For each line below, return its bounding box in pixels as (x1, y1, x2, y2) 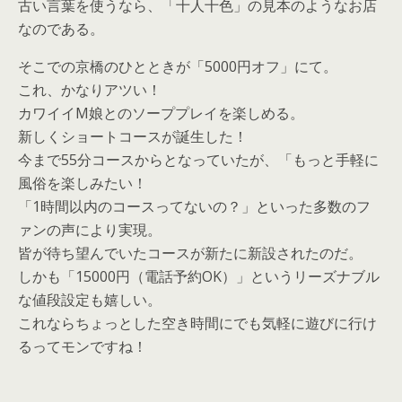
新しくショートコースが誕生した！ (18, 127, 248, 146)
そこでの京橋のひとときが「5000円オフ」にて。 (18, 57, 337, 76)
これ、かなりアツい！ (18, 80, 162, 100)
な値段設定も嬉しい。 (18, 290, 162, 310)
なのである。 (18, 19, 104, 39)
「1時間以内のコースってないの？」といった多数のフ (18, 197, 371, 216)
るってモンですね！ (18, 336, 147, 356)
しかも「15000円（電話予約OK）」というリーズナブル (18, 267, 380, 286)
